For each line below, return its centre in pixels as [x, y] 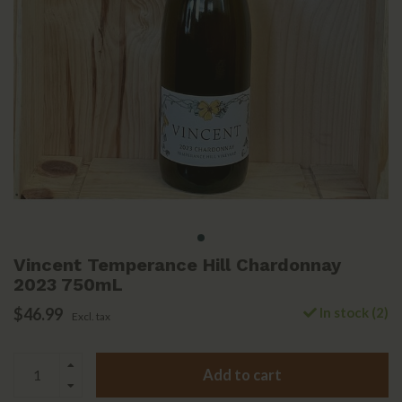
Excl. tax [91, 317]
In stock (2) [353, 313]
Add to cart [242, 375]
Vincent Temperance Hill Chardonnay [177, 265]
